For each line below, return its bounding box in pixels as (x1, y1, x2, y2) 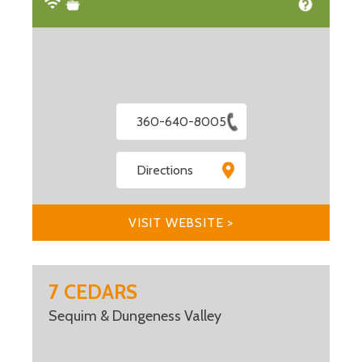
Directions (137, 162, 193, 179)
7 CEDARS (48, 280, 137, 305)
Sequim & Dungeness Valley (48, 307, 221, 326)
